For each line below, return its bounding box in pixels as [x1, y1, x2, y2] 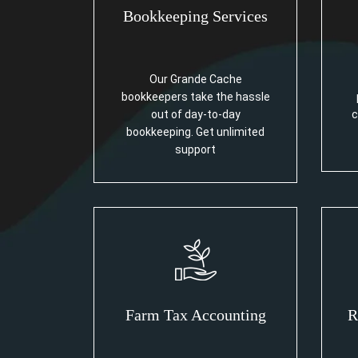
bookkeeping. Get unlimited [126, 125, 265, 138]
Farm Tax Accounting [125, 306, 266, 324]
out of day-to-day [150, 108, 241, 121]
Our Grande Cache [149, 73, 242, 86]
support [175, 143, 216, 156]
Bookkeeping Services [123, 7, 268, 25]
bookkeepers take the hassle [121, 90, 270, 103]
